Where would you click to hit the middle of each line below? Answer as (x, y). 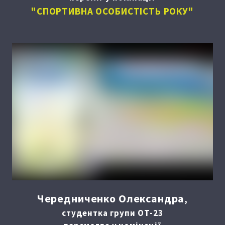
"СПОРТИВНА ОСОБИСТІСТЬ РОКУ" (113, 11)
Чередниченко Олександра (111, 199)
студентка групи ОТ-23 (113, 213)
